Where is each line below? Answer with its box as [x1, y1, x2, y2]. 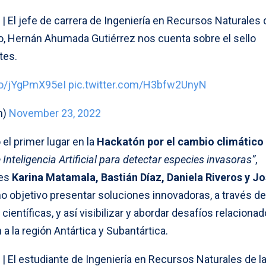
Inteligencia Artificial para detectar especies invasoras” [3, 153, 255, 166]
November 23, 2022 [9, 106, 101, 119]
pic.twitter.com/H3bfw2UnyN [68, 78, 207, 91]
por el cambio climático [147, 135, 264, 148]
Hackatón [97, 135, 145, 148]
